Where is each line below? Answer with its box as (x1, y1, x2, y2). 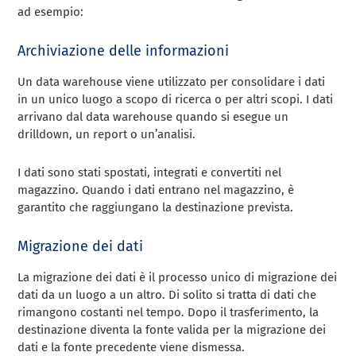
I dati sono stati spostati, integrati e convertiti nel (17, 164, 282, 180)
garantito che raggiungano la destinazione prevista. (17, 199, 294, 215)
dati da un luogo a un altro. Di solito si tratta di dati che (17, 287, 317, 302)
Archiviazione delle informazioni (17, 41, 230, 60)
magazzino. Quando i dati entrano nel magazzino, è (17, 182, 295, 197)
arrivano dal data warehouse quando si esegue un (17, 109, 289, 124)
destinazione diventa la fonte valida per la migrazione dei (17, 322, 327, 337)
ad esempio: (17, 4, 84, 19)
